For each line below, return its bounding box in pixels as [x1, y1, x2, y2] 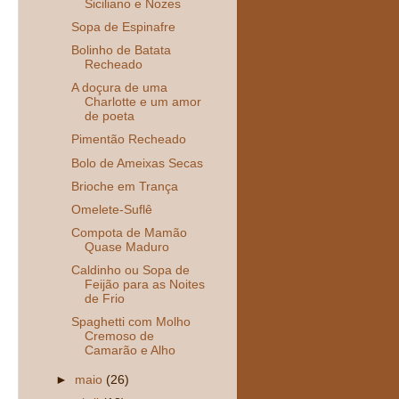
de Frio [84, 292, 125, 306]
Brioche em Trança [70, 179, 178, 193]
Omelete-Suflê [70, 202, 152, 216]
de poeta [84, 110, 134, 124]
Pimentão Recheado [70, 133, 186, 147]
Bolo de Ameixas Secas [70, 156, 203, 170]
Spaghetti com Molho [70, 315, 191, 330]
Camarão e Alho [84, 344, 175, 358]
